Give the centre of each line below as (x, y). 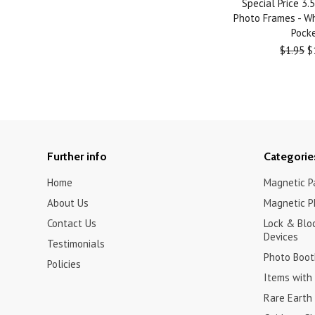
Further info (77, 156)
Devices (281, 237)
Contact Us (72, 223)
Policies (64, 264)
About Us (68, 203)
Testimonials (76, 244)
